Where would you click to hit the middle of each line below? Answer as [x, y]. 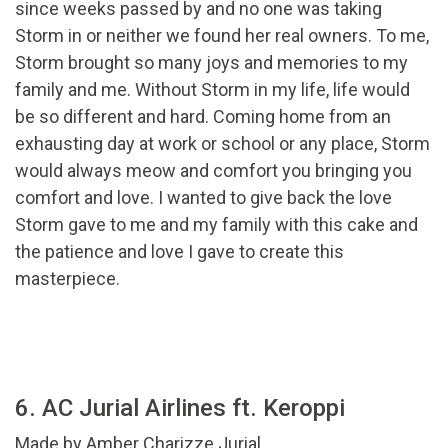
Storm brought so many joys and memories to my [211, 63]
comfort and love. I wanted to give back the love [203, 198]
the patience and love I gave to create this [179, 252]
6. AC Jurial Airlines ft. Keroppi [180, 408]
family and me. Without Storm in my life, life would [212, 90]
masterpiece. [67, 279]
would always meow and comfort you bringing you [213, 171]
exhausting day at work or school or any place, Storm [222, 144]
